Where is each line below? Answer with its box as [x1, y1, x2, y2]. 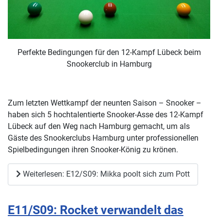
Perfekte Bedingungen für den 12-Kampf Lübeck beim [17, 47, 201, 57]
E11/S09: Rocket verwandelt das [8, 202, 183, 217]
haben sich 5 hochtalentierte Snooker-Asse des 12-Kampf [8, 109, 203, 119]
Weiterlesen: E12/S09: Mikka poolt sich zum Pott [21, 169, 190, 179]
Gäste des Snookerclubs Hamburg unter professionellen [8, 133, 199, 143]
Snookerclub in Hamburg [66, 59, 152, 69]
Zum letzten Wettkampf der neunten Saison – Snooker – [8, 98, 201, 108]
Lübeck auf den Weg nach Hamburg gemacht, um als [8, 121, 190, 131]
